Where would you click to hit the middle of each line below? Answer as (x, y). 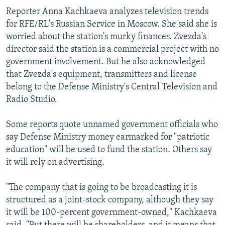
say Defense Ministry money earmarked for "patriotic (108, 137)
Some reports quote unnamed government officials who (112, 125)
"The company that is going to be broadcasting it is (101, 187)
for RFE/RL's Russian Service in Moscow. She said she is (111, 24)
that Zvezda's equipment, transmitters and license (101, 74)
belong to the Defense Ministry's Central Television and (112, 87)
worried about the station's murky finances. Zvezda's (106, 37)
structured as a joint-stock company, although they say (110, 200)
